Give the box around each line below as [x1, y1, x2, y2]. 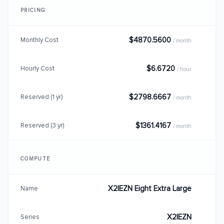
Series [20, 212, 39, 221]
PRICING [20, 7, 45, 13]
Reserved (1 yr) [20, 92, 62, 101]
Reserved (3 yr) [20, 121, 64, 129]
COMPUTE [20, 155, 50, 162]
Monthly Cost [20, 35, 58, 44]
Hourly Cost [20, 64, 54, 72]
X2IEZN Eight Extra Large [108, 184, 191, 193]
